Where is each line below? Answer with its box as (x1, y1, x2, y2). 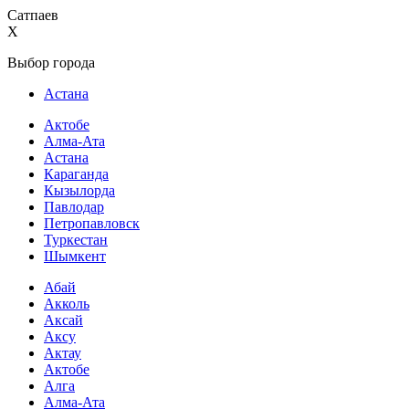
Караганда (44, 166, 109, 182)
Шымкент (44, 248, 106, 264)
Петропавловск (44, 215, 140, 231)
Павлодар (44, 199, 104, 215)
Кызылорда (44, 183, 115, 198)
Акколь (44, 296, 89, 311)
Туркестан (44, 232, 108, 247)
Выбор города (7, 55, 95, 70)
